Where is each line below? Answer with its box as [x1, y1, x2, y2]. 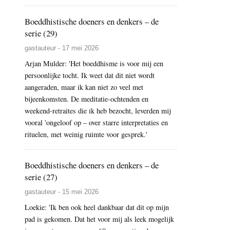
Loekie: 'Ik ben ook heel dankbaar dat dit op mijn [25, 202, 169, 213]
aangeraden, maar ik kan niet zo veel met [25, 82, 143, 92]
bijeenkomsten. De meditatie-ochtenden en [25, 94, 148, 104]
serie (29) [25, 27, 57, 40]
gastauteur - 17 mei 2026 [25, 44, 99, 52]
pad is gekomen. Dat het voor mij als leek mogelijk [25, 214, 174, 224]
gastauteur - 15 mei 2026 [25, 188, 99, 196]
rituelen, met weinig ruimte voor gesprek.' [25, 129, 147, 140]
